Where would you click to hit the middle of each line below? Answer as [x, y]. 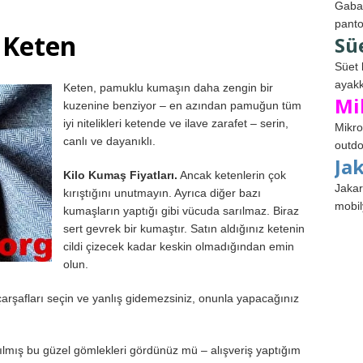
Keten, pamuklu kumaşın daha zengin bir [168, 88]
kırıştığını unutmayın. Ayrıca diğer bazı [162, 193]
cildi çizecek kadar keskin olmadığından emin [179, 247]
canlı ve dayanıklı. [109, 141]
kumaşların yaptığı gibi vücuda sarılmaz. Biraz [181, 211]
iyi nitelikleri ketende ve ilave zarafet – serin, [176, 124]
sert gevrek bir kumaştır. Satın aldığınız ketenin [184, 229]
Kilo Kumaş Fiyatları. [120, 175]
